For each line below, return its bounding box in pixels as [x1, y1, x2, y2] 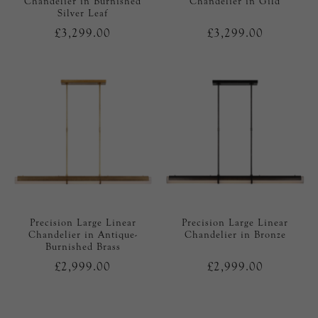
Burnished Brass [45, 241, 121, 253]
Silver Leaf [57, 7, 109, 20]
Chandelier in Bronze [184, 229, 286, 241]
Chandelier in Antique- [28, 229, 138, 241]
